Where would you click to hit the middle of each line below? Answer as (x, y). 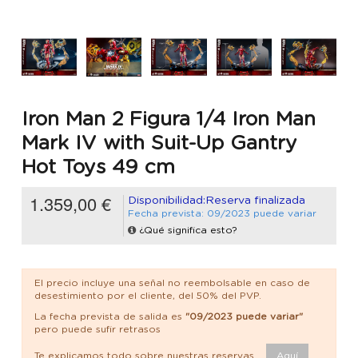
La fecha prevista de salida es (110, 316)
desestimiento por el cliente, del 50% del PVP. (148, 296)
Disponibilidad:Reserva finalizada (217, 201)
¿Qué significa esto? (188, 231)
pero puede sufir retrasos (97, 329)
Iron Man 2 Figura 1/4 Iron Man (169, 119)
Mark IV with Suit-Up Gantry (159, 143)
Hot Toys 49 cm (98, 167)
